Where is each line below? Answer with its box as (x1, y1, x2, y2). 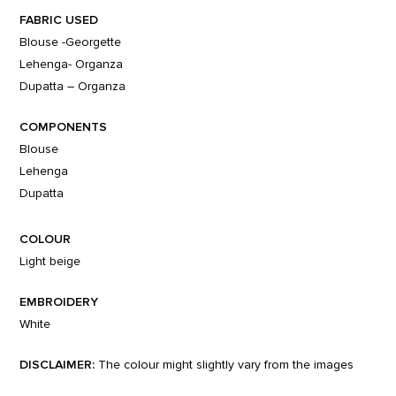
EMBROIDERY (19, 293, 99, 309)
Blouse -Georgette (19, 35, 122, 49)
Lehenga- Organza (19, 57, 124, 71)
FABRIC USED (19, 11, 99, 27)
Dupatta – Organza (19, 80, 126, 93)
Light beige (19, 255, 81, 268)
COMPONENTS (19, 118, 108, 134)
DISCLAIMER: (19, 356, 95, 372)
